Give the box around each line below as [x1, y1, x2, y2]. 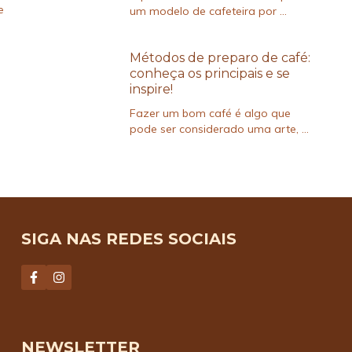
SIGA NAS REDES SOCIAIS [20, 229, 236, 249]
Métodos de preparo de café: [129, 50, 310, 66]
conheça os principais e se [129, 66, 290, 82]
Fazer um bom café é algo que [129, 106, 291, 121]
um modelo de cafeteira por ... [129, 4, 287, 19]
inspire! [129, 82, 173, 97]
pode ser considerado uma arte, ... [129, 122, 309, 137]
